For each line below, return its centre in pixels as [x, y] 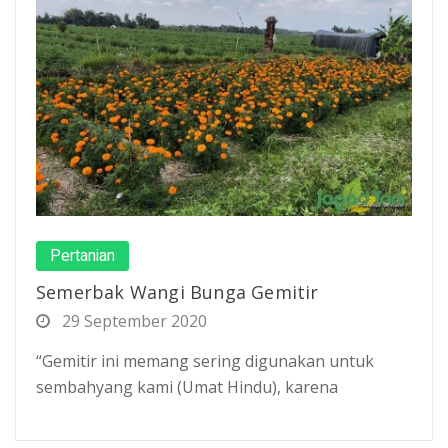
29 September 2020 [132, 320]
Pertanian [82, 255]
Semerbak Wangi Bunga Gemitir [177, 291]
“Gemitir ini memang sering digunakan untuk [205, 360]
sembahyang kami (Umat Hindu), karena [187, 386]
